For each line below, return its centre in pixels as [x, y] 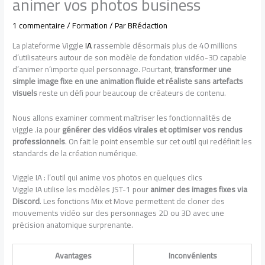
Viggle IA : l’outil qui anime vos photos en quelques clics [108, 178]
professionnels [39, 141]
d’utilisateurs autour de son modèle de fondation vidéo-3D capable [130, 57]
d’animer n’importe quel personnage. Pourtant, [94, 69]
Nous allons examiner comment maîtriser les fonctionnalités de [122, 117]
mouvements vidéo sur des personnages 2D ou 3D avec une [119, 213]
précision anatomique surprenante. [73, 225]
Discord [26, 201]
